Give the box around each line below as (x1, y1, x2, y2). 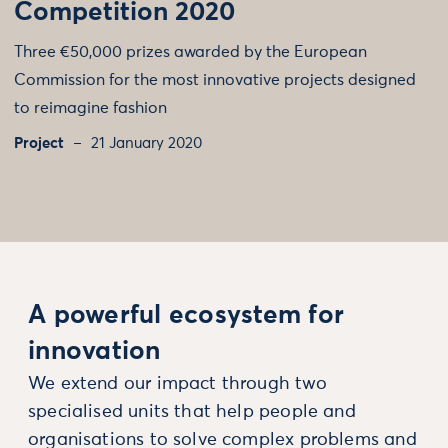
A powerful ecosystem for (28, 303, 345, 329)
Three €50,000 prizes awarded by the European (14, 44, 367, 60)
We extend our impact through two (28, 375, 327, 393)
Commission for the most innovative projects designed (14, 72, 416, 88)
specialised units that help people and (28, 403, 356, 421)
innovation (28, 339, 161, 365)
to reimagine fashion (14, 100, 167, 116)
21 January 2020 (91, 136, 202, 151)
